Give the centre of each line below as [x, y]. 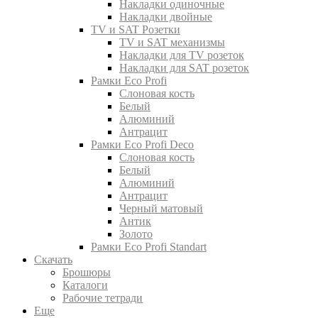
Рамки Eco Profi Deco [142, 144]
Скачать [53, 259]
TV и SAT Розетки [136, 29]
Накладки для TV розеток [182, 55]
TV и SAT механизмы [172, 42]
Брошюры [87, 272]
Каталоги [85, 285]
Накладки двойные [166, 17]
